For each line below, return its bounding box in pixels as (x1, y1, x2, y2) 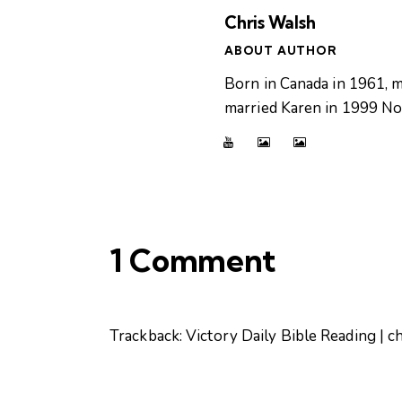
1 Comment (109, 240, 275, 281)
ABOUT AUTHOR (224, 42, 337, 57)
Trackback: (109, 326, 187, 347)
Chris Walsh (224, 11, 316, 33)
